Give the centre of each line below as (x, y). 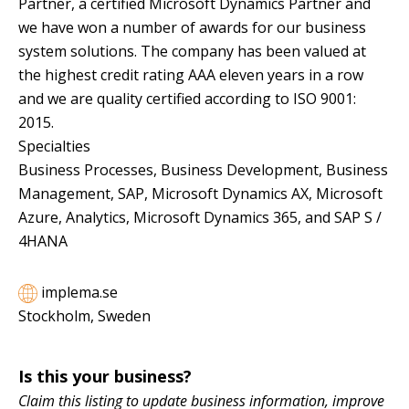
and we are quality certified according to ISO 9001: (187, 99)
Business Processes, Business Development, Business (203, 170)
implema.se (78, 293)
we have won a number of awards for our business (192, 28)
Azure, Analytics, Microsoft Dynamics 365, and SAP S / (200, 218)
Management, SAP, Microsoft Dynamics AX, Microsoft (200, 194)
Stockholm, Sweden (84, 316)
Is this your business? (105, 377)
